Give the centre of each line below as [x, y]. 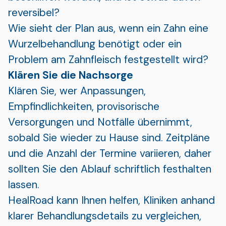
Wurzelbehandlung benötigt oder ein [95, 43]
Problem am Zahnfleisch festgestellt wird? [108, 59]
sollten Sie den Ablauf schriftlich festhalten [110, 168]
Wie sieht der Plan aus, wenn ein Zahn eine [108, 28]
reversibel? [34, 12]
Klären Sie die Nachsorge [71, 75]
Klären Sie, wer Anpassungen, [77, 90]
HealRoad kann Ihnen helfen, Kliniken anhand [111, 200]
